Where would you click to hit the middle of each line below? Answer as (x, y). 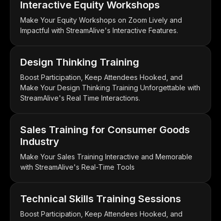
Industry (40, 141)
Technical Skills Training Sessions (101, 199)
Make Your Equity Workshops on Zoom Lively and (101, 20)
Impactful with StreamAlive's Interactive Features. (99, 30)
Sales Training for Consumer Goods (105, 129)
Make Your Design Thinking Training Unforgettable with (110, 87)
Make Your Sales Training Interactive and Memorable (106, 156)
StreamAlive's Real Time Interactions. (80, 98)
